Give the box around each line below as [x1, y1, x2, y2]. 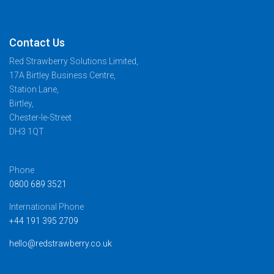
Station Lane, [9, 84, 59, 95]
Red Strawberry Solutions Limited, [9, 56, 138, 67]
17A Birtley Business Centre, [9, 70, 116, 81]
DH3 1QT [9, 127, 44, 137]
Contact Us [9, 36, 65, 50]
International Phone [9, 201, 84, 212]
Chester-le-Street [9, 113, 72, 123]
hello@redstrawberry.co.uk [9, 238, 112, 248]
